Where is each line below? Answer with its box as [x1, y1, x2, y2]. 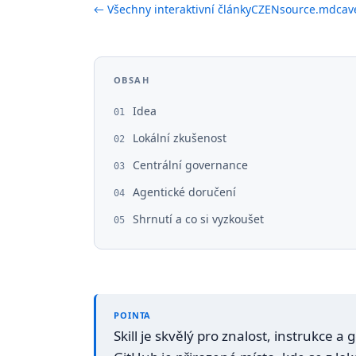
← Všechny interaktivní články [94, 2, 251, 17]
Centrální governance [133, 157, 248, 172]
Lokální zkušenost [133, 130, 226, 145]
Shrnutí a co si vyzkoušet [133, 211, 264, 226]
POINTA [114, 309, 152, 321]
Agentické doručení [133, 184, 236, 199]
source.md [280, 2, 336, 17]
